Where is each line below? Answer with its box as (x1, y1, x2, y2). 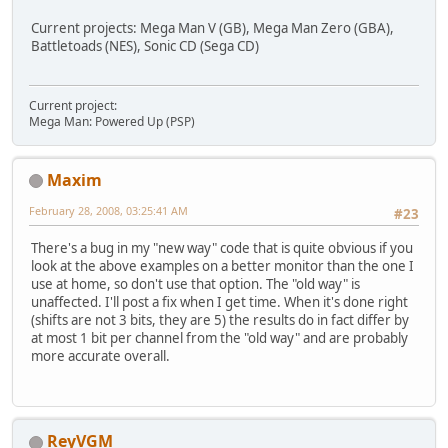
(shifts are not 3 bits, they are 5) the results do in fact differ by (31, 311, 409, 330)
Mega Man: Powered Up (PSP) (29, 112, 195, 130)
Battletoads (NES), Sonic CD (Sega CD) (31, 37, 259, 56)
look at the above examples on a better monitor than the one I (31, 257, 414, 276)
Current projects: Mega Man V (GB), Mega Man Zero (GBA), (31, 19, 394, 38)
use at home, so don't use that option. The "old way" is (31, 275, 360, 294)
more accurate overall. (31, 347, 170, 366)
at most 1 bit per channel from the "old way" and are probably (31, 329, 408, 348)
